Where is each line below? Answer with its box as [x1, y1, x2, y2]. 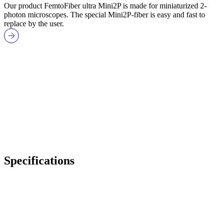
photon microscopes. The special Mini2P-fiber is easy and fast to [4, 10, 205, 19]
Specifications [4, 154, 74, 167]
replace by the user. [4, 19, 64, 28]
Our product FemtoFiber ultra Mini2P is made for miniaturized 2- [4, 1, 207, 10]
